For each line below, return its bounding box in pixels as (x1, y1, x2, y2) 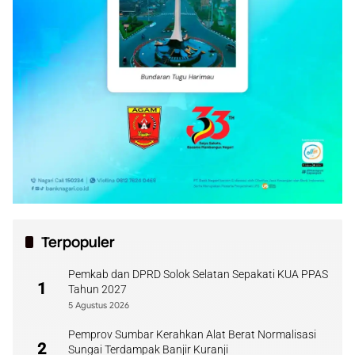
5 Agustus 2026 (68, 300, 129, 311)
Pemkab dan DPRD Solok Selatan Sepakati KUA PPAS (68, 268, 328, 281)
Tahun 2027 (68, 283, 127, 296)
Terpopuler (41, 233, 115, 251)
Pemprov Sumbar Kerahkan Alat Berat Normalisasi (68, 328, 316, 341)
